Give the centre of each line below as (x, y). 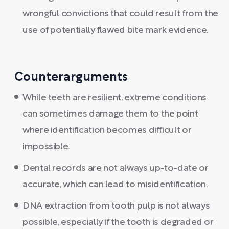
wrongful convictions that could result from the (121, 14)
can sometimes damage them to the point (110, 114)
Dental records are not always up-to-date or (116, 168)
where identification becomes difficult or (107, 131)
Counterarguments (71, 78)
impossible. (47, 147)
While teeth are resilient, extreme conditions (114, 98)
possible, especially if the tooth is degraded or (118, 223)
